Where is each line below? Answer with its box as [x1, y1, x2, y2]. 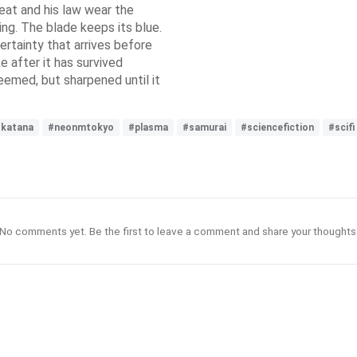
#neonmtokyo [48, 122, 114, 133]
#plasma [128, 122, 168, 133]
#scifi [328, 122, 355, 133]
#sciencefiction [241, 122, 314, 133]
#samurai [182, 122, 226, 133]
